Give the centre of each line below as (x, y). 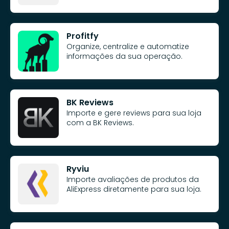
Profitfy (83, 36)
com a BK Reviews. (100, 122)
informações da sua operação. (124, 56)
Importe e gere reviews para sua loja (134, 113)
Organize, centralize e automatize (128, 46)
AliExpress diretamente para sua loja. (134, 189)
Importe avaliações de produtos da (133, 179)
